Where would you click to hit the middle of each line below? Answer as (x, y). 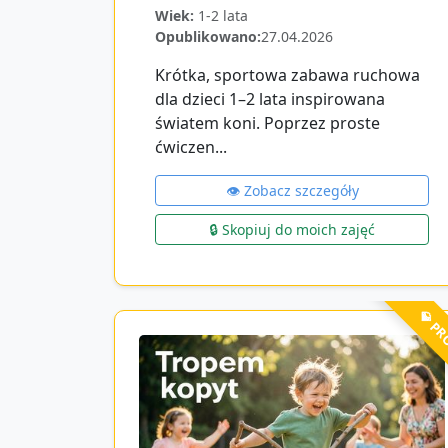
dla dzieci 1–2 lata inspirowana (270, 98)
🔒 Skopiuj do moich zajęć (292, 229)
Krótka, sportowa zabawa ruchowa (287, 74)
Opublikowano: (208, 36)
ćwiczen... (191, 146)
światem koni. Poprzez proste (267, 122)
